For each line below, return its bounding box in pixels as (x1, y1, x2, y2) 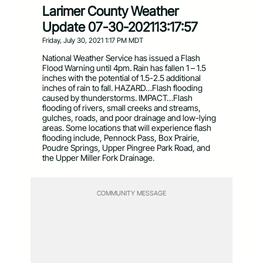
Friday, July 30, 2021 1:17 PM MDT (42, 36, 143, 45)
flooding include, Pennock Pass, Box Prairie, (42, 133, 200, 143)
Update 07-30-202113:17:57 (42, 19, 198, 35)
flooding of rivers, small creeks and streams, (42, 103, 201, 113)
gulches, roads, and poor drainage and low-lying (42, 113, 216, 123)
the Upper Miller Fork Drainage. (42, 153, 154, 163)
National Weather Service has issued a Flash (42, 53, 200, 63)
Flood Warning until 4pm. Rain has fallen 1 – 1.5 (42, 63, 206, 73)
